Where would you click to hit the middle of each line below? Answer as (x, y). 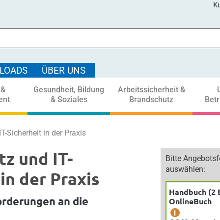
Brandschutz (151, 99)
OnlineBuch (190, 201)
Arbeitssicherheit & (151, 90)
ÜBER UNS (64, 70)
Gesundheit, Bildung (69, 90)
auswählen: (185, 169)
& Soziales (69, 99)
